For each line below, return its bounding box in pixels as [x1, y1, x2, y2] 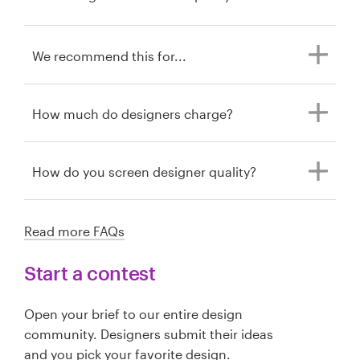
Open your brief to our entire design [24, 306, 243, 322]
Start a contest [24, 260, 156, 284]
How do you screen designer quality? [32, 164, 256, 180]
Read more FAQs [24, 223, 125, 239]
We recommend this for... [32, 47, 186, 63]
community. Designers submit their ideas [24, 326, 273, 342]
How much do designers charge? [32, 106, 233, 122]
